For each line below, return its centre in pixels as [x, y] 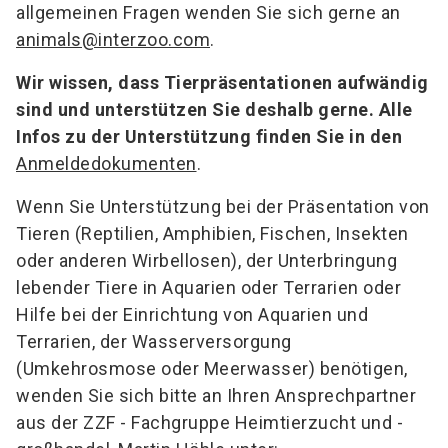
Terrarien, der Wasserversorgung [154, 342]
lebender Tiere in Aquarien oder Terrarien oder [208, 288]
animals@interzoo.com [113, 40]
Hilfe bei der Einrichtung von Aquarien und [192, 315]
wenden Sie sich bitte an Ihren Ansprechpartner [216, 396]
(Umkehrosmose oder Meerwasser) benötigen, [212, 369]
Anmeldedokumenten [106, 164]
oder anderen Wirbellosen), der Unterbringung [206, 261]
